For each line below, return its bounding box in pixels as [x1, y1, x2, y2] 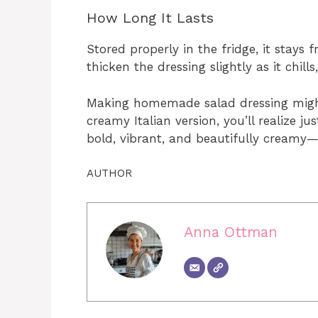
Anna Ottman [183, 223, 278, 241]
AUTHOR [87, 167, 132, 180]
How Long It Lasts [87, 9, 214, 27]
